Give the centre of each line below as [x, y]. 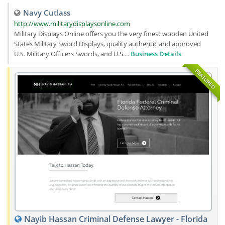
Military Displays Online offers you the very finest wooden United [111, 34]
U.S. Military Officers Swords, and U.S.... [72, 54]
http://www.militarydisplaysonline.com [72, 24]
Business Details [156, 54]
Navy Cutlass [47, 13]
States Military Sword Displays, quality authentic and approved [107, 44]
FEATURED [205, 79]
